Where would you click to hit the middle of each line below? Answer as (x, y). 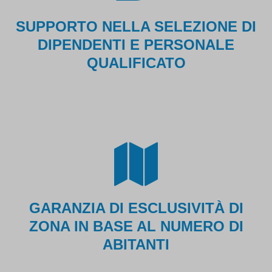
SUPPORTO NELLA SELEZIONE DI (136, 26)
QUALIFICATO (136, 63)
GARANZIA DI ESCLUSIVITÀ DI (136, 208)
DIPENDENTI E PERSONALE (136, 44)
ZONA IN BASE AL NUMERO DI (136, 226)
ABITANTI (136, 244)
